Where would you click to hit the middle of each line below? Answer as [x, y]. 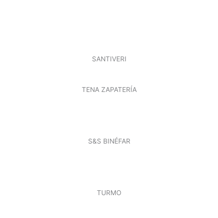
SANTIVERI [109, 59]
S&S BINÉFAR [109, 141]
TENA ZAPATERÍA [109, 90]
